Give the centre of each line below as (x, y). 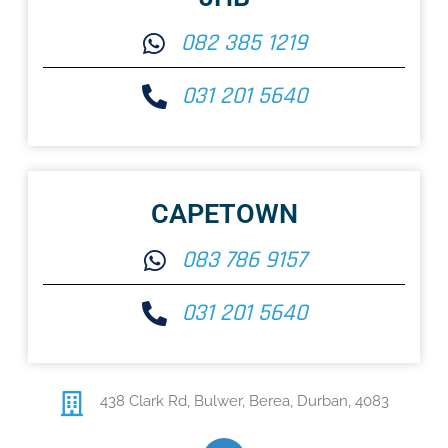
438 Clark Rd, (146, 400)
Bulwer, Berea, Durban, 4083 (291, 400)
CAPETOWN (224, 214)
